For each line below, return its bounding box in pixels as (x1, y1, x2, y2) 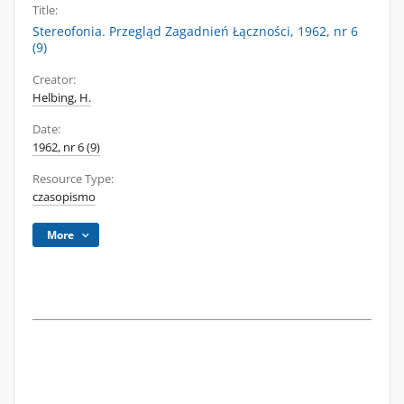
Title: (32, 3, 58, 18)
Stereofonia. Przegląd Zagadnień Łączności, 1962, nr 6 (32, 23, 358, 40)
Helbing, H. (32, 90, 91, 106)
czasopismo (32, 189, 96, 205)
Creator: (32, 72, 76, 87)
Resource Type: (32, 171, 114, 187)
